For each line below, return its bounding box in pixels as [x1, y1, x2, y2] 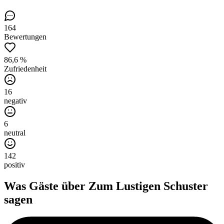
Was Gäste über [4, 179, 88, 192]
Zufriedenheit [4, 64, 46, 73]
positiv [4, 160, 25, 169]
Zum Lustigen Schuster [88, 179, 208, 192]
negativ [4, 96, 27, 105]
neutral [4, 128, 25, 137]
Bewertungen [4, 32, 46, 41]
